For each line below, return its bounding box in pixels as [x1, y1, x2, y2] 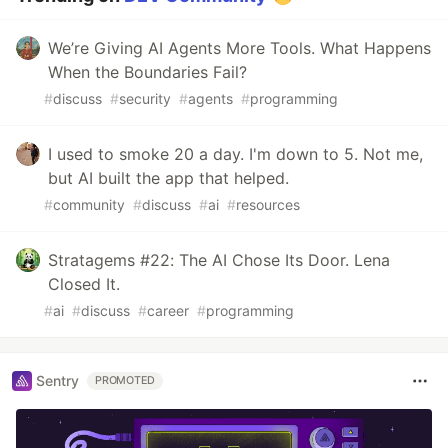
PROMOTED [95, 373, 156, 387]
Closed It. [48, 273, 120, 294]
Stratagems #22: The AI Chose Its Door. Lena [48, 249, 390, 270]
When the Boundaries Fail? [48, 61, 247, 82]
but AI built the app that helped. [48, 167, 289, 188]
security [119, 89, 171, 107]
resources [236, 195, 300, 213]
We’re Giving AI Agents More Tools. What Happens [48, 37, 431, 58]
